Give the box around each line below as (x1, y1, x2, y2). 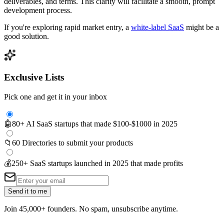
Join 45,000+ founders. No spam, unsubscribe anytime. (4, 204, 178, 213)
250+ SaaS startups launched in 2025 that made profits (11, 159, 183, 168)
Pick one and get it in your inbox (4, 92, 107, 101)
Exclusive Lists (4, 72, 64, 83)
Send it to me (8, 187, 47, 195)
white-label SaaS (131, 22, 184, 31)
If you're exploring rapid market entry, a (4, 22, 131, 31)
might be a (184, 22, 219, 31)
